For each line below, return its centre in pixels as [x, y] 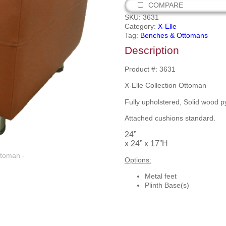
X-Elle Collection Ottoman [165, 86]
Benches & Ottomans [174, 35]
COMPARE [165, 5]
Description [152, 50]
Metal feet [160, 176]
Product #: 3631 [150, 69]
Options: [138, 160]
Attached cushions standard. [170, 118]
